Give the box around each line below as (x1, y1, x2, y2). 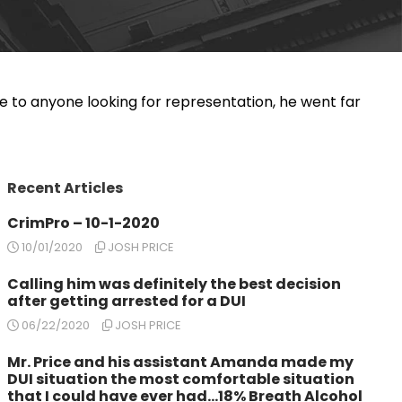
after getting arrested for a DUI (7, 291, 246, 311)
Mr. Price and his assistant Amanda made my (7, 352, 354, 372)
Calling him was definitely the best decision (7, 274, 341, 294)
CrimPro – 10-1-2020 (7, 213, 160, 233)
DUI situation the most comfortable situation (7, 369, 354, 389)
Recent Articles (7, 178, 123, 198)
